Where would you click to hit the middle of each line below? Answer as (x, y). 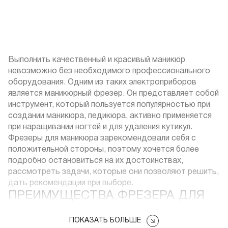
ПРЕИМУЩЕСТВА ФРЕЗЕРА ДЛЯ (106, 196)
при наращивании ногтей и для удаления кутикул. (100, 127)
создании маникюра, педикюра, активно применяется (110, 116)
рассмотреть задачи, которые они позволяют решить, (113, 172)
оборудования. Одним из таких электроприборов (102, 83)
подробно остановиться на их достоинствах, (96, 161)
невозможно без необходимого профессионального (109, 72)
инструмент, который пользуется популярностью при (109, 105)
